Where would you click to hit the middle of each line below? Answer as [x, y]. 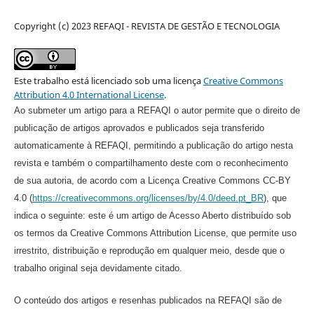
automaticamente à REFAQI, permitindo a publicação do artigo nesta [153, 146]
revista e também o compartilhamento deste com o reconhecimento [151, 163]
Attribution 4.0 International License [89, 95]
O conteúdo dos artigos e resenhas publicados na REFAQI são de [148, 301]
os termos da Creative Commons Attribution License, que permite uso [155, 233]
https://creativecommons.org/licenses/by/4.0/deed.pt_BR [148, 198]
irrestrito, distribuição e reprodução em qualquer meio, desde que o [149, 251]
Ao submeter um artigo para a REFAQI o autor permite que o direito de [157, 111]
